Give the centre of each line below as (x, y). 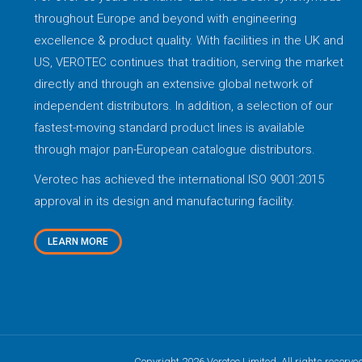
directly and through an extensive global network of (173, 84)
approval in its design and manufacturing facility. (164, 201)
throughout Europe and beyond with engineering (165, 19)
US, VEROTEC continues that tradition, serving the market (189, 62)
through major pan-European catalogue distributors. (175, 149)
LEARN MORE (78, 242)
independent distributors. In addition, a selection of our (183, 106)
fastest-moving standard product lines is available (169, 128)
